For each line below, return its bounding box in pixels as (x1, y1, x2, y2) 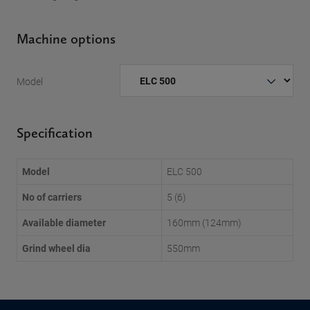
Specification (17, 125, 93, 141)
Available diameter (22, 216, 106, 229)
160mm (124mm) (167, 216, 241, 229)
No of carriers (22, 190, 82, 203)
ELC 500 (167, 165, 202, 178)
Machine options (17, 30, 116, 47)
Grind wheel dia (22, 241, 91, 255)
